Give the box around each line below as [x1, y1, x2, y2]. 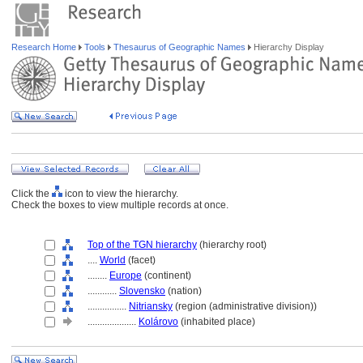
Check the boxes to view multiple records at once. [11, 199, 228, 211]
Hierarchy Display [251, 42, 324, 52]
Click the [11, 188, 52, 199]
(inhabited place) [178, 316, 255, 327]
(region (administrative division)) [173, 301, 317, 312]
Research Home [11, 42, 79, 52]
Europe [109, 270, 142, 281]
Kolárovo [139, 316, 178, 327]
